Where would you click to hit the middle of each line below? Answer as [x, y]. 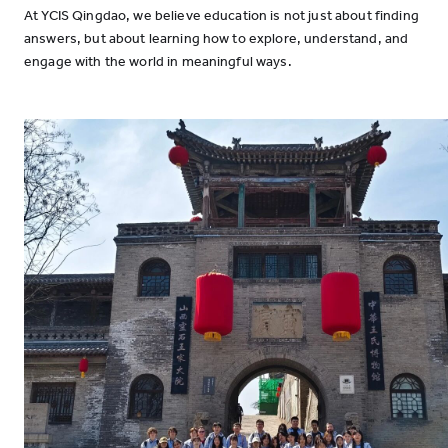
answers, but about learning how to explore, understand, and [216, 38]
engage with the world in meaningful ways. [158, 61]
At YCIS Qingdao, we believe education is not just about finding [221, 15]
